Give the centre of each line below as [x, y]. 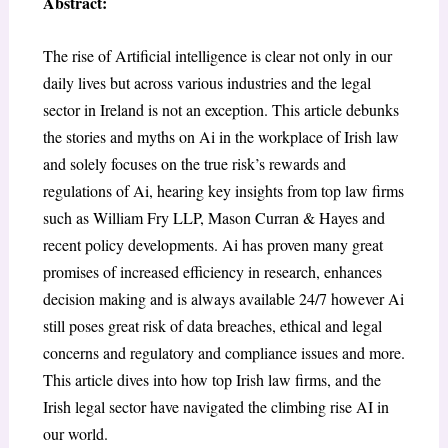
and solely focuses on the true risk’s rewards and [194, 163]
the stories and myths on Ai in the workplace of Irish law [220, 136]
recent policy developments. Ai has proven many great [212, 244]
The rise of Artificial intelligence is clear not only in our [217, 55]
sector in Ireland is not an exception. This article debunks [220, 109]
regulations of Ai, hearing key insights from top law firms [223, 190]
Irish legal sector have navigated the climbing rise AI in [215, 406]
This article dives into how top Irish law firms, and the [211, 379]
